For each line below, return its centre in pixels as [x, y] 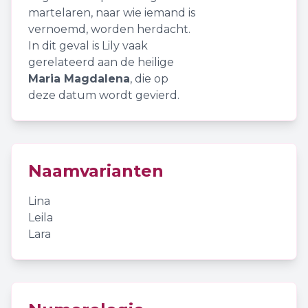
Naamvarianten [96, 171]
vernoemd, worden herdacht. [109, 29]
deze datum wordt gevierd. [104, 95]
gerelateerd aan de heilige [101, 62]
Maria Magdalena [79, 79]
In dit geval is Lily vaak [88, 46]
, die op [149, 79]
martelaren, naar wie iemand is [112, 13]
